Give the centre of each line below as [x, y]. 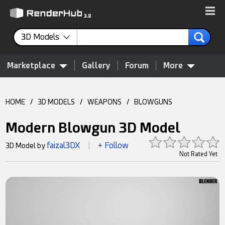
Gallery [96, 66]
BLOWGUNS [153, 102]
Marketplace [31, 66]
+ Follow [114, 145]
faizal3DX [64, 145]
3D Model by [26, 146]
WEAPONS [105, 102]
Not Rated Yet [198, 154]
